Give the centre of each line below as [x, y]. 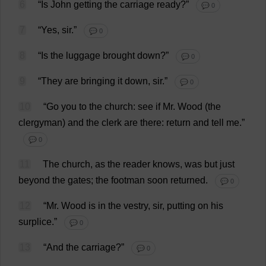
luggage [83, 56]
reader [137, 164]
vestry [136, 206]
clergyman [40, 123]
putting [181, 206]
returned [188, 180]
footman [128, 180]
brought [119, 56]
